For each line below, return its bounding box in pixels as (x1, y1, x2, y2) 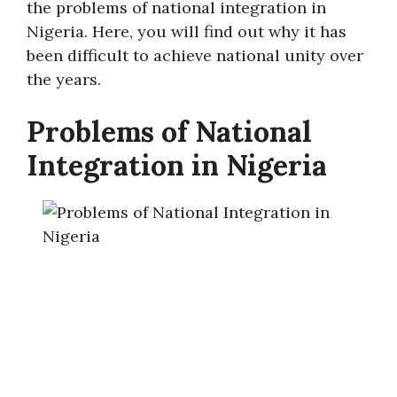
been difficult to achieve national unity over (27, 45, 363, 66)
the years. (27, 69, 101, 90)
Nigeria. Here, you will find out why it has (27, 21, 346, 42)
